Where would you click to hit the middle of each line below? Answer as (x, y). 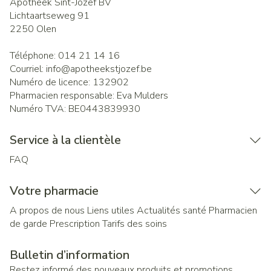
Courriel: (28, 69)
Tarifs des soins (135, 224)
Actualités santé (171, 211)
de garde (28, 224)
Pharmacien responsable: (63, 96)
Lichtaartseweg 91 (50, 16)
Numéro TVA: (39, 109)
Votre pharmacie (54, 191)
